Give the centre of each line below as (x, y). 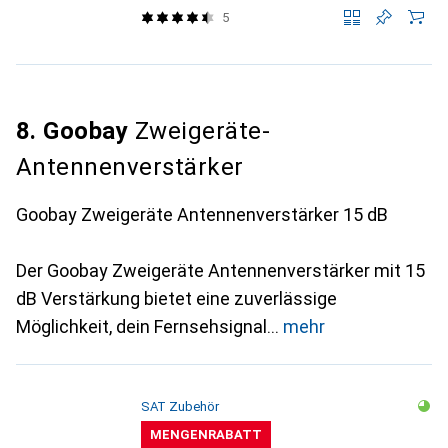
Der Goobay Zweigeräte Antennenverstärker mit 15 (220, 270)
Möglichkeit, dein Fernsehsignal (141, 326)
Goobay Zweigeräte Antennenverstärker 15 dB (202, 214)
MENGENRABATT (205, 434)
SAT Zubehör (179, 406)
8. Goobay (72, 131)
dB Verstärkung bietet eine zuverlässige (176, 298)
